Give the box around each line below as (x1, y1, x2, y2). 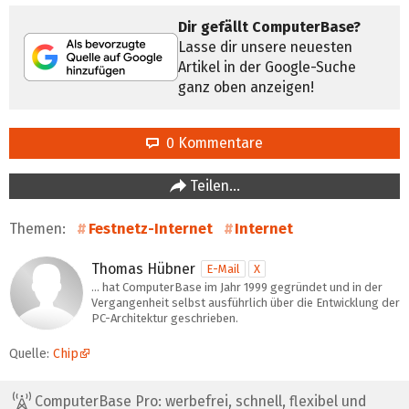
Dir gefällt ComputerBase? (178, 17, 361, 36)
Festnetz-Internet (88, 219, 213, 237)
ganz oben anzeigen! (178, 78, 314, 96)
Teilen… (185, 176, 240, 194)
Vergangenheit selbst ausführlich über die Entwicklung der (91, 295, 400, 309)
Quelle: (9, 345, 53, 362)
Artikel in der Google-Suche (178, 58, 356, 76)
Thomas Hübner (91, 259, 195, 278)
